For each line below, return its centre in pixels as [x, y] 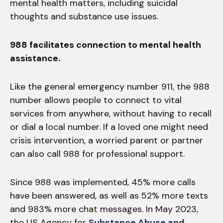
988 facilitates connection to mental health [106, 45]
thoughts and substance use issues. [85, 16]
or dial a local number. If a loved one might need [109, 127]
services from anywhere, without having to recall [111, 113]
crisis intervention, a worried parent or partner [107, 140]
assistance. [35, 58]
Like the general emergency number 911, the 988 [110, 86]
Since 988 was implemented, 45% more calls [103, 182]
